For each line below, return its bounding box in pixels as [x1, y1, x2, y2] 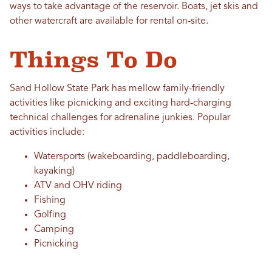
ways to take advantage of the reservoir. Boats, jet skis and [10, 2, 258, 12]
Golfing [34, 210, 66, 220]
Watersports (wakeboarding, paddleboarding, [34, 152, 229, 162]
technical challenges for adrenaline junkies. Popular [10, 113, 230, 123]
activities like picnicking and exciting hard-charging [10, 98, 231, 109]
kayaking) [34, 166, 75, 177]
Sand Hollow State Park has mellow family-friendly [10, 84, 225, 94]
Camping [34, 225, 74, 235]
